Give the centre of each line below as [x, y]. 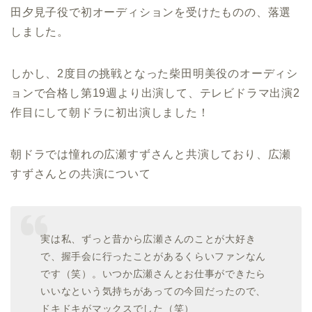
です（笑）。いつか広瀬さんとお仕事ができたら [154, 273]
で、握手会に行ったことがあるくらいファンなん [154, 256]
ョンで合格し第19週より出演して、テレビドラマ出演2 [155, 93]
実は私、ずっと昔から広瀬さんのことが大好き [148, 239]
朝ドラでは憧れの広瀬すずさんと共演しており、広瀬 [151, 155]
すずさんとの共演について [81, 174]
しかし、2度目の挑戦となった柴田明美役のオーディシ [154, 74]
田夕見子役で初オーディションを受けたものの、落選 [151, 13]
